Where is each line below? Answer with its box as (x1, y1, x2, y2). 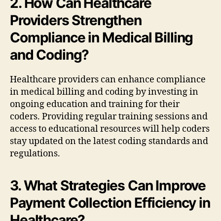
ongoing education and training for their (10, 98, 180, 110)
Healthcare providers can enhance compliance (10, 74, 206, 85)
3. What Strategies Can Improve (10, 177, 206, 194)
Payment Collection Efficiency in (10, 194, 210, 211)
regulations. (10, 147, 60, 159)
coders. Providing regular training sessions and (10, 110, 208, 122)
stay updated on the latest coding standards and (10, 135, 208, 147)
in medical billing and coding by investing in (10, 86, 198, 98)
